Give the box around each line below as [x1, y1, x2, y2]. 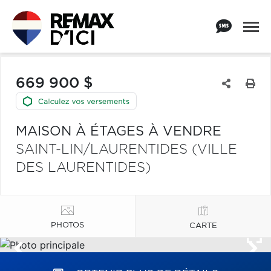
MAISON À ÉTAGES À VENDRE [16, 125, 221, 138]
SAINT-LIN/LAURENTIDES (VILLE [16, 143, 237, 156]
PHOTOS [51, 221, 84, 229]
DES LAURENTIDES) [16, 161, 151, 174]
